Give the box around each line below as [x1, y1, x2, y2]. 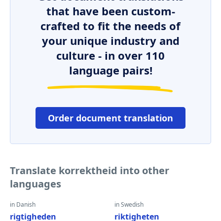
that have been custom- [46, 3, 175, 18]
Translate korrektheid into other [10, 164, 169, 177]
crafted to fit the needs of [40, 18, 181, 33]
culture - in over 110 [56, 48, 165, 63]
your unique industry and [41, 33, 180, 48]
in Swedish [114, 200, 144, 209]
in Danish [10, 200, 36, 209]
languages [10, 177, 61, 190]
